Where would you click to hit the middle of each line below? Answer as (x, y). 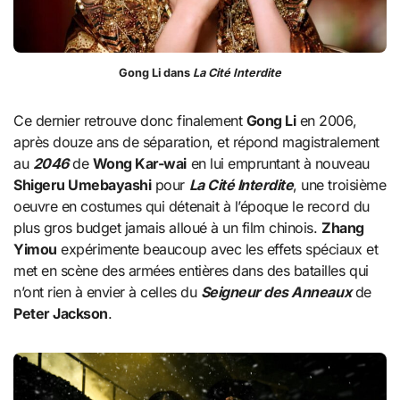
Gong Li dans (156, 72)
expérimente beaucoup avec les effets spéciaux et (217, 249)
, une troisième (340, 184)
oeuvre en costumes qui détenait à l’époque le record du (192, 206)
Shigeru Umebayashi (83, 184)
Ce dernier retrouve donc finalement (130, 120)
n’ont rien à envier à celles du (107, 292)
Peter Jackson (61, 313)
